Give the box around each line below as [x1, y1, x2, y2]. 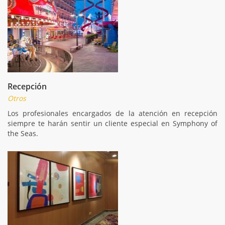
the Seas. [8, 128, 38, 138]
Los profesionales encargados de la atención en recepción [8, 108, 217, 118]
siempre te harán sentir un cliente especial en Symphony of [8, 118, 217, 128]
